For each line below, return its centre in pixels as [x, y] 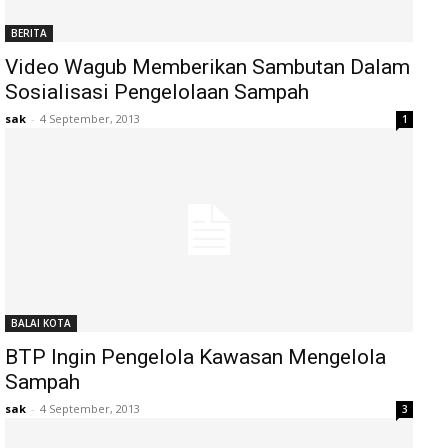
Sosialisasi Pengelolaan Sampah [157, 92]
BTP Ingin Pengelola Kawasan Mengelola [195, 357]
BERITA [29, 33]
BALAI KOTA [41, 323]
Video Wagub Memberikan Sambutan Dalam [207, 67]
